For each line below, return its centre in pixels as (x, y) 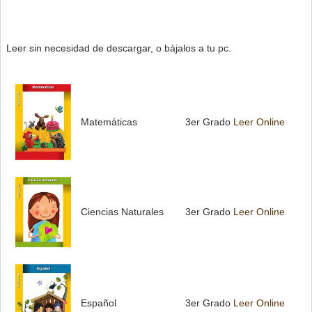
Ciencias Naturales (122, 211)
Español (99, 303)
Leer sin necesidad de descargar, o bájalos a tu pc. (119, 48)
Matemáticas (109, 122)
